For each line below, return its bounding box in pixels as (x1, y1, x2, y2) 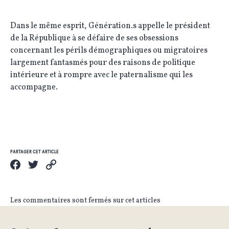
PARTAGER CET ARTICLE (10, 149, 59, 154)
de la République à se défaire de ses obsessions (10, 33, 178, 44)
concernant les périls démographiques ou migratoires (10, 45, 208, 56)
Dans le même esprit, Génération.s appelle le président (10, 20, 210, 32)
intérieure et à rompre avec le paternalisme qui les (10, 70, 193, 81)
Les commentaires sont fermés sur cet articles (10, 196, 161, 205)
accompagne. (10, 82, 58, 93)
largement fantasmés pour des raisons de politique (10, 57, 195, 68)
